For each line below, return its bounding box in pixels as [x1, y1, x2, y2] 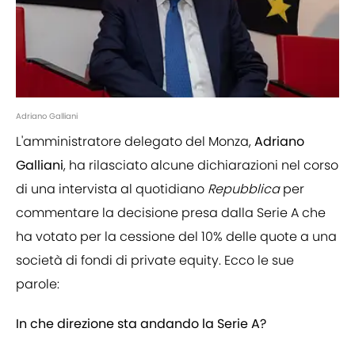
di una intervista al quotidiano [16, 180, 208, 199]
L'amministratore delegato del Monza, [16, 132, 251, 151]
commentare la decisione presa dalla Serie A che [16, 204, 326, 223]
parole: [16, 275, 59, 294]
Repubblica [208, 180, 283, 199]
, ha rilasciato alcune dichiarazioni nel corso [63, 156, 338, 175]
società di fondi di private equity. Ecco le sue [16, 251, 294, 270]
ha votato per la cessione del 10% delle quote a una [16, 227, 337, 246]
